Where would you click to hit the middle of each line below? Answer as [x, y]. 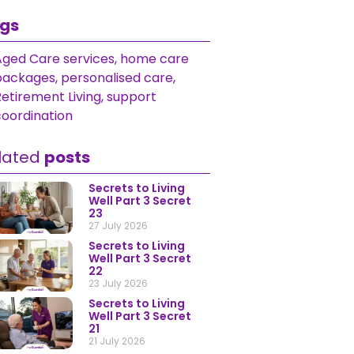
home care [154, 59]
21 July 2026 [117, 341]
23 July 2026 [118, 283]
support [132, 97]
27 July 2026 [118, 226]
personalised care [117, 78]
